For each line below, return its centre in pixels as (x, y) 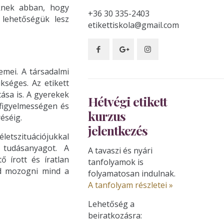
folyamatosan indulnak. (131, 173)
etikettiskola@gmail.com (133, 25)
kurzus (106, 116)
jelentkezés (117, 130)
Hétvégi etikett (127, 101)
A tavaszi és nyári (120, 150)
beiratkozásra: (115, 215)
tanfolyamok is (115, 162)
